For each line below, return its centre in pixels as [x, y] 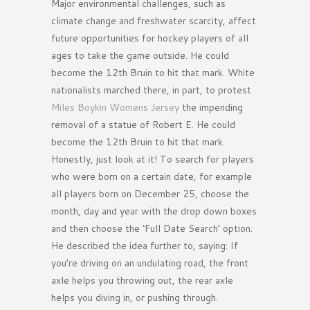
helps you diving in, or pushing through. [135, 298]
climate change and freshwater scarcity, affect [154, 21]
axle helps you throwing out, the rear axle [142, 281]
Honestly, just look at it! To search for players [153, 159]
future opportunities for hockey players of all [150, 38]
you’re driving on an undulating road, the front [150, 263]
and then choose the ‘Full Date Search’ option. [152, 229]
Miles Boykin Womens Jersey [115, 108]
